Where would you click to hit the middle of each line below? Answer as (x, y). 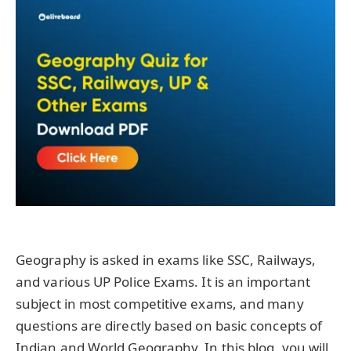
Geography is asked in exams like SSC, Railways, (166, 260)
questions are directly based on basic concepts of (169, 326)
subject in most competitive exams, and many (160, 304)
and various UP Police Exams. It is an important (163, 282)
